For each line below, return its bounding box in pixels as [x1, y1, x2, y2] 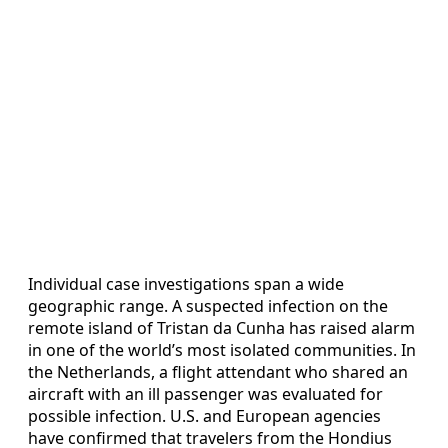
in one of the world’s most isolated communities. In [28, 339, 416, 362]
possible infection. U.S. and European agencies [28, 405, 381, 428]
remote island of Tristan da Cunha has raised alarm [28, 317, 415, 340]
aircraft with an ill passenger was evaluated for [28, 383, 383, 406]
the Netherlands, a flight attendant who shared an [28, 361, 408, 384]
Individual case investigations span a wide [28, 273, 344, 296]
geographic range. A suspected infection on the [28, 295, 388, 318]
